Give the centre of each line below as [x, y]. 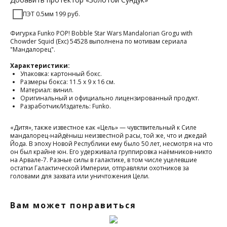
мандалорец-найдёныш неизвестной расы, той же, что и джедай [108, 136]
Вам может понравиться [73, 205]
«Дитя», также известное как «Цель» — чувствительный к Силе [103, 128]
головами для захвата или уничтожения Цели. [80, 176]
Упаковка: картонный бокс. [61, 74]
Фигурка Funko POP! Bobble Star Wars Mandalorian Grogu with [101, 33]
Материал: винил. [47, 90]
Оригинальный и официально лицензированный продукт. [110, 98]
